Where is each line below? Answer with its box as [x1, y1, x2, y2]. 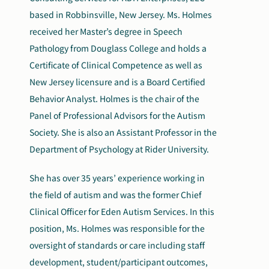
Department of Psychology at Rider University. [29, 143, 210, 155]
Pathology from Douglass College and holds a [29, 42, 207, 54]
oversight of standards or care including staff [29, 239, 205, 251]
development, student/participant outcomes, [29, 256, 208, 268]
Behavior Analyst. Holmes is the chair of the [29, 92, 200, 104]
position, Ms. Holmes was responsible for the [29, 222, 205, 234]
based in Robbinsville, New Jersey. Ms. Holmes [29, 8, 213, 20]
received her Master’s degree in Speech [29, 25, 183, 37]
